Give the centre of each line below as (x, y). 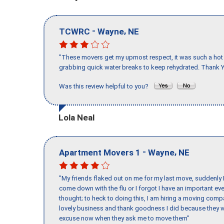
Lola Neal (76, 117)
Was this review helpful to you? (106, 86)
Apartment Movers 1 (100, 152)
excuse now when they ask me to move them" (124, 218)
